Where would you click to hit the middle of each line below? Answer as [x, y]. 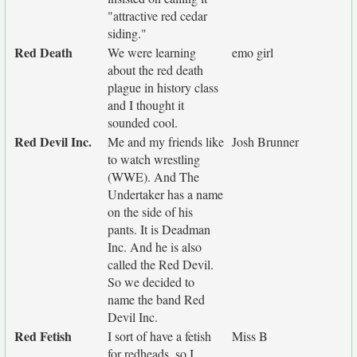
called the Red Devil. [161, 264]
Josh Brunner [265, 141]
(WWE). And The [153, 177]
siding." [127, 33]
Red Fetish [43, 336]
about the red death [155, 70]
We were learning [152, 52]
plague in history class [163, 87]
